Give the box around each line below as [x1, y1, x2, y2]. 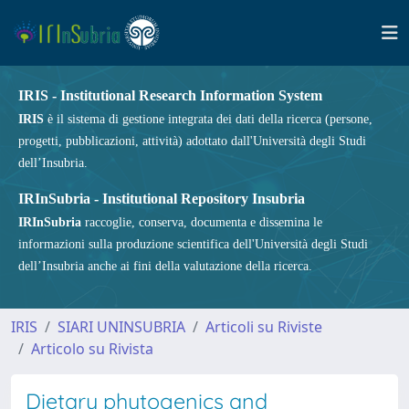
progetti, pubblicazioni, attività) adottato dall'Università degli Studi [18, 134, 366, 148]
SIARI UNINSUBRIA [58, 317, 185, 337]
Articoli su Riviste [205, 317, 322, 337]
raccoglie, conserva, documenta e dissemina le [81, 215, 322, 229]
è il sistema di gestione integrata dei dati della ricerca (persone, [44, 112, 372, 126]
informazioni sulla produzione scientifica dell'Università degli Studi [18, 237, 368, 251]
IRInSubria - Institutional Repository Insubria [18, 191, 305, 206]
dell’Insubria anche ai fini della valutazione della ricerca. [18, 259, 312, 273]
